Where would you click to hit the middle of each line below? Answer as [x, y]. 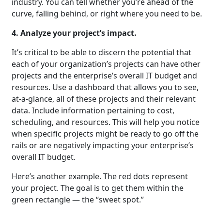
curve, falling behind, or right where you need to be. [107, 14]
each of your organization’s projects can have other [106, 64]
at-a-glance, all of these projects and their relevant [104, 99]
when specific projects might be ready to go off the [105, 134]
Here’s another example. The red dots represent [100, 177]
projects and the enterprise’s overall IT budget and [104, 76]
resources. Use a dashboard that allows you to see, [105, 87]
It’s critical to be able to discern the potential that [101, 53]
